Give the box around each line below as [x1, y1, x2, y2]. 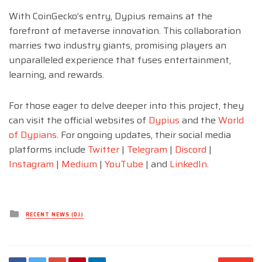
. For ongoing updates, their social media [57, 127, 231, 142]
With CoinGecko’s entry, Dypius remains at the [9, 8, 212, 23]
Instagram [9, 156, 54, 171]
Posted [19, 204, 52, 220]
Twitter [88, 142, 119, 157]
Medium [61, 156, 97, 171]
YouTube [105, 156, 143, 171]
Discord [175, 142, 206, 157]
